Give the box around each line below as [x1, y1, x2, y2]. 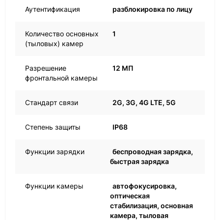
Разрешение [25, 64, 66, 73]
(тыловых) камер [25, 39, 83, 48]
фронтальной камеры [25, 74, 98, 82]
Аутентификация [25, 5, 80, 14]
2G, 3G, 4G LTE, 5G [112, 98, 176, 107]
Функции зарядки [25, 147, 84, 156]
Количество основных [25, 29, 99, 38]
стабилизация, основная [110, 201, 193, 210]
